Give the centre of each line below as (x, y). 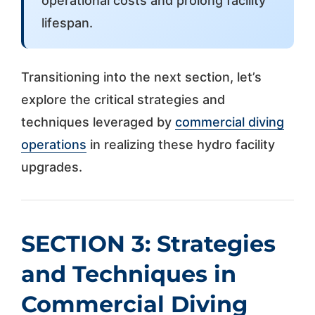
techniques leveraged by (98, 122)
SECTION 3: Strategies (148, 243)
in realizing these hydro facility (180, 144)
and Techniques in (128, 274)
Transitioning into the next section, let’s (141, 77)
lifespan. (67, 22)
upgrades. (51, 167)
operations (53, 144)
